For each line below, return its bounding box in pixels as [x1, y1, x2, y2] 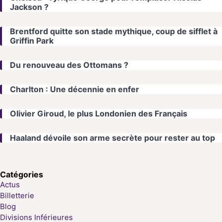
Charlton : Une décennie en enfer [10, 84, 139, 95]
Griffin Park [10, 36, 54, 46]
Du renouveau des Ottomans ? [10, 60, 128, 70]
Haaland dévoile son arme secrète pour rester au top [10, 133, 215, 143]
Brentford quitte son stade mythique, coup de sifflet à [10, 26, 218, 37]
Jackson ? [10, 2, 49, 12]
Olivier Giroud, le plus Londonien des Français [10, 109, 187, 119]
